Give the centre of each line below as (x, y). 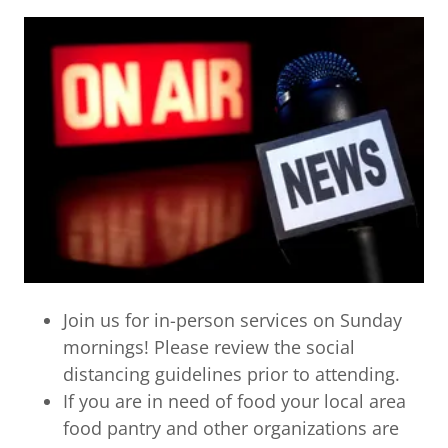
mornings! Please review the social (209, 347)
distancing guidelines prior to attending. (232, 374)
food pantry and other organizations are (231, 428)
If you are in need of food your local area (235, 401)
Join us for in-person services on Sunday (233, 320)
